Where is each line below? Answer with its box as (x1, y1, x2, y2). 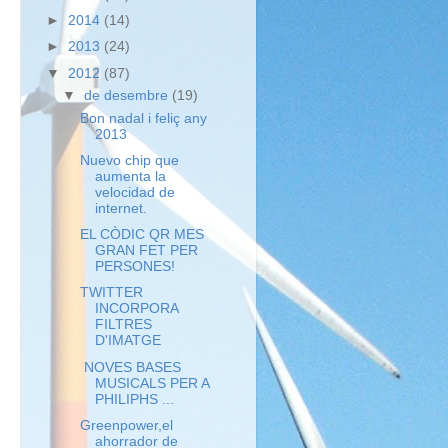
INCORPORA (94, 301, 178, 317)
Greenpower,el (79, 417, 173, 433)
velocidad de (94, 185, 175, 201)
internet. (94, 201, 147, 217)
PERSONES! (94, 259, 175, 275)
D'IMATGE (94, 333, 161, 349)
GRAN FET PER (94, 243, 198, 259)
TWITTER (79, 285, 143, 301)
